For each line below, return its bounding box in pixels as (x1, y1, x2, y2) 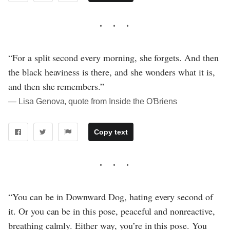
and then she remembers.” (8, 80, 105, 92)
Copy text (93, 127, 128, 136)
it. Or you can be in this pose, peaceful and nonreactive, (8, 204, 215, 217)
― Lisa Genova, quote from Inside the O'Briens (8, 97, 178, 106)
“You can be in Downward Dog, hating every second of (8, 190, 214, 203)
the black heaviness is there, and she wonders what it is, (8, 65, 215, 78)
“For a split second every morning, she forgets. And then (8, 51, 219, 64)
